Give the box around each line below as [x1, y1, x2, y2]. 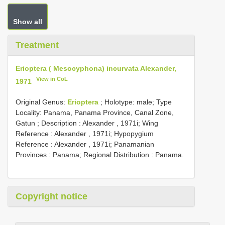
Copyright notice [16, 191, 87, 201]
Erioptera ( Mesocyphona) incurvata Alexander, [16, 64, 176, 72]
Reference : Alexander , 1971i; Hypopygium [16, 129, 154, 138]
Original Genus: [16, 97, 67, 106]
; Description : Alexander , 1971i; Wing [35, 119, 158, 127]
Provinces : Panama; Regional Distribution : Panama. [16, 150, 184, 159]
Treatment [16, 40, 59, 50]
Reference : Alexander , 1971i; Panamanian [16, 140, 154, 148]
